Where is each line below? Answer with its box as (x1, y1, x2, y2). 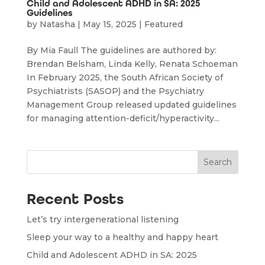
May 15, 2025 (82, 19, 137, 30)
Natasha (39, 19, 75, 30)
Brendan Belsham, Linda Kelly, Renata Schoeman (26, 59, 238, 70)
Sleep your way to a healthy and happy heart (26, 232, 218, 243)
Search (203, 157, 232, 168)
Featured (144, 19, 183, 30)
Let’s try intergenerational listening (26, 214, 179, 225)
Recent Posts (26, 190, 124, 209)
